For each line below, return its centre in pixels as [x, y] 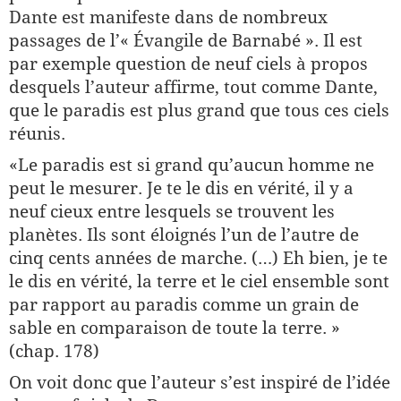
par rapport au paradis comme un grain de [184, 304]
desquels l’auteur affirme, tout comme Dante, [193, 87]
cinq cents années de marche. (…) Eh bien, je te [198, 258]
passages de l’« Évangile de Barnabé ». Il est [186, 40]
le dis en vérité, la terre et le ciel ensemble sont [199, 281]
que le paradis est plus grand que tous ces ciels [199, 110]
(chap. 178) [54, 351]
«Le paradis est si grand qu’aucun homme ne [192, 165]
